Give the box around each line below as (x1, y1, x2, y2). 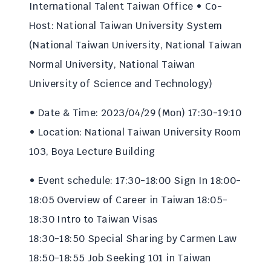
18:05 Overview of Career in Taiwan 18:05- (29, 194, 228, 206)
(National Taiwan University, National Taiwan (29, 39, 242, 51)
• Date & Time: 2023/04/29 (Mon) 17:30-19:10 (29, 106, 242, 119)
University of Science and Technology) (29, 77, 213, 90)
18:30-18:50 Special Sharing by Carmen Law (29, 232, 237, 245)
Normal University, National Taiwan (29, 58, 195, 71)
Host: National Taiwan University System (29, 19, 223, 32)
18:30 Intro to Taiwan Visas (29, 213, 158, 226)
